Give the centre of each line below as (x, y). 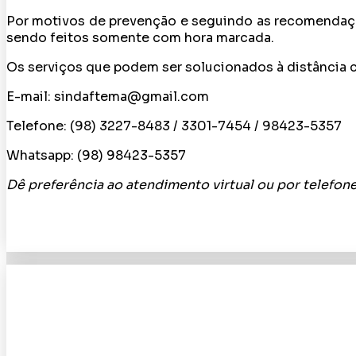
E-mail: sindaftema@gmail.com (108, 97)
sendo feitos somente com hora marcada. (140, 38)
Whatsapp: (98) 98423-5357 (96, 155)
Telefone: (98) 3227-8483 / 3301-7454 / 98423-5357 (174, 126)
